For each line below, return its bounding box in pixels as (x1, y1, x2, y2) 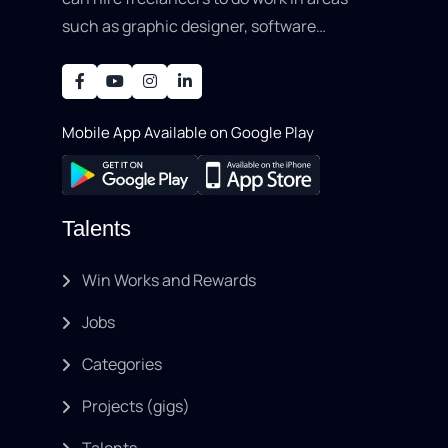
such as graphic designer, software (62, 14, 181, 37)
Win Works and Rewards (82, 268, 256, 291)
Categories (82, 352, 162, 375)
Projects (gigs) (82, 394, 190, 417)
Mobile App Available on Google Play (62, 121, 314, 143)
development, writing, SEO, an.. (62, 42, 287, 65)
